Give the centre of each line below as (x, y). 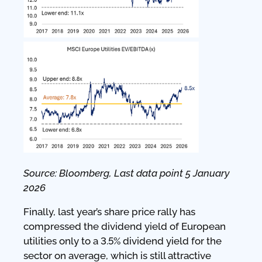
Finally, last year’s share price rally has (109, 211)
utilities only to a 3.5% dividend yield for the (123, 241)
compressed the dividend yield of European (125, 226)
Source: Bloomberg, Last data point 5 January (127, 173)
